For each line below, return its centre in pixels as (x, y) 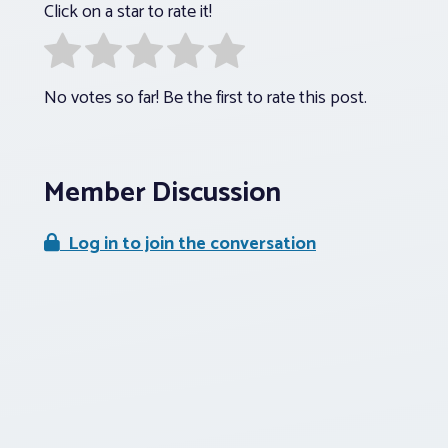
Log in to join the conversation (188, 243)
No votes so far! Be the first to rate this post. (205, 97)
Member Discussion (162, 192)
